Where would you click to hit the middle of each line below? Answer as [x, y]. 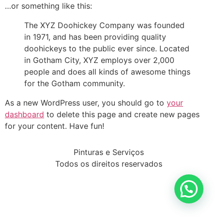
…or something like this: [48, 6]
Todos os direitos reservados [108, 164]
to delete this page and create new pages [122, 114]
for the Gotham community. [75, 83]
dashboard [24, 114]
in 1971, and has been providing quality [95, 37]
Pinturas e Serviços [108, 152]
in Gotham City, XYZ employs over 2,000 [99, 60]
